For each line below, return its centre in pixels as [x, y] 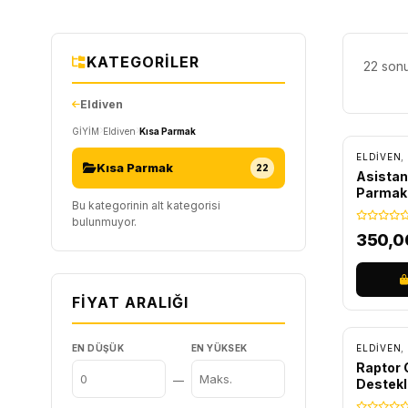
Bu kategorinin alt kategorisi [146, 205]
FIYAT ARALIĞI [130, 302]
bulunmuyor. [104, 221]
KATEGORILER [143, 61]
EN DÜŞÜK [98, 347]
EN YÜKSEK [219, 347]
